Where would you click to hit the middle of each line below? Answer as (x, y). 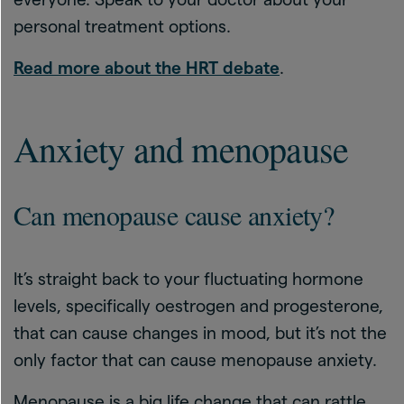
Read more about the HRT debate (147, 68)
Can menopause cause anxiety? (174, 215)
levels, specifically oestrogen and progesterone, (198, 306)
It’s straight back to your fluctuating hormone (188, 279)
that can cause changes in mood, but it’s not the (200, 333)
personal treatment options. (122, 27)
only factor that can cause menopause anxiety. (197, 360)
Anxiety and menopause (181, 148)
